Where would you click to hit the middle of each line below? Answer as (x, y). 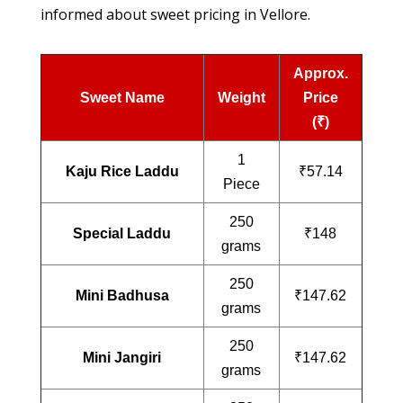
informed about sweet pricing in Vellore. (175, 14)
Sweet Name (122, 97)
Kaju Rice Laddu (122, 171)
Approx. (320, 73)
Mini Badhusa (122, 295)
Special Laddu (122, 233)
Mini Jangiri (122, 357)
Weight (241, 97)
